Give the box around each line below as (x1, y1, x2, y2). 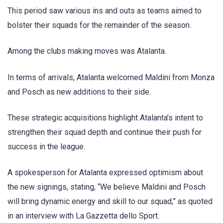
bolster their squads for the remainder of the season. (7, 20, 191, 30)
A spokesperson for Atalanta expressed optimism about (7, 167, 203, 177)
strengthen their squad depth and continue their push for (7, 127, 202, 137)
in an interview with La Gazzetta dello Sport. (7, 211, 159, 221)
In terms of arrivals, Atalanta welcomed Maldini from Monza (7, 72, 215, 82)
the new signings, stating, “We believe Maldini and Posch (7, 182, 206, 192)
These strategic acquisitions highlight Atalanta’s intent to (7, 112, 203, 122)
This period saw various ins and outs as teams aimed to (7, 6, 202, 16)
